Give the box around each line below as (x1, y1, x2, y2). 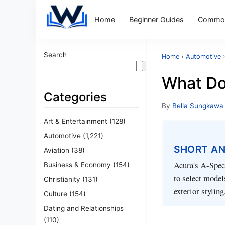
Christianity (44, 175, 80, 183)
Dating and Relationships (44, 204, 124, 212)
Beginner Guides (129, 15, 184, 24)
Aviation (44, 146, 69, 154)
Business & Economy (44, 160, 111, 169)
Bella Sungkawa (172, 102, 223, 110)
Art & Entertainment (44, 117, 107, 125)
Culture (44, 189, 67, 198)
